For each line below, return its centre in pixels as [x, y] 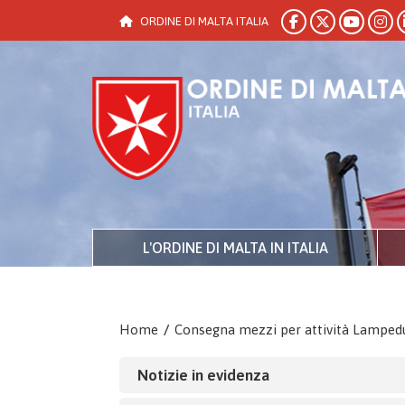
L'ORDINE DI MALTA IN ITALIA [235, 248]
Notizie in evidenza [203, 375]
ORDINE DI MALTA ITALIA [204, 21]
